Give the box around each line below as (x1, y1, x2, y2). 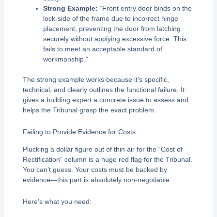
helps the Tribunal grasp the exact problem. (22, 106, 156, 114)
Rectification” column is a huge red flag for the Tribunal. (22, 155, 192, 163)
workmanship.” (43, 55, 88, 63)
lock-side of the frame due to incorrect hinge (43, 14, 178, 22)
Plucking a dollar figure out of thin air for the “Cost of (22, 145, 183, 153)
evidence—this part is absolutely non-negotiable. (22, 175, 171, 184)
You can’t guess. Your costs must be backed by (22, 165, 167, 173)
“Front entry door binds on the (97, 4, 192, 12)
